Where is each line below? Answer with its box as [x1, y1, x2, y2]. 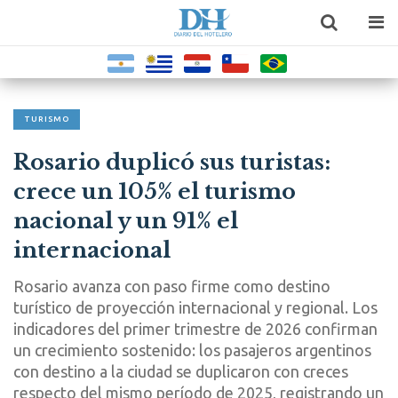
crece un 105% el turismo [13, 179, 296, 204]
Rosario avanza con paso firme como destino [13, 277, 330, 295]
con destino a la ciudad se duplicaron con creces [13, 362, 348, 380]
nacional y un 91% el [13, 208, 238, 234]
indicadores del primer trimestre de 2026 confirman [13, 320, 378, 338]
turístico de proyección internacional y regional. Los [13, 298, 378, 316]
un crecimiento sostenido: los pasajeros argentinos [13, 341, 371, 359]
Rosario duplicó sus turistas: [13, 149, 330, 175]
